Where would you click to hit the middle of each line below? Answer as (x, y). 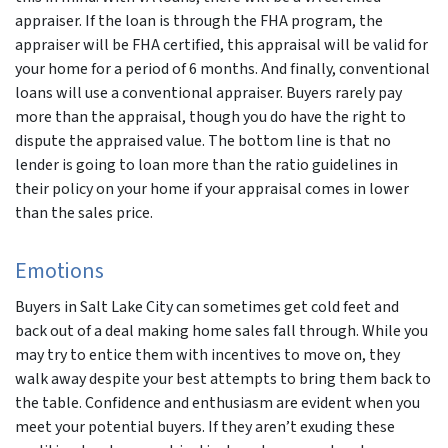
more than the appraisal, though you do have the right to (210, 116)
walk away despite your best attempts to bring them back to (223, 378)
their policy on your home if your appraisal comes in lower (212, 188)
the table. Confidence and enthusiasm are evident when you (217, 402)
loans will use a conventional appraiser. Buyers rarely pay (208, 92)
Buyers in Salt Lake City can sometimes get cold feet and (207, 306)
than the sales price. (84, 212)
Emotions (59, 270)
